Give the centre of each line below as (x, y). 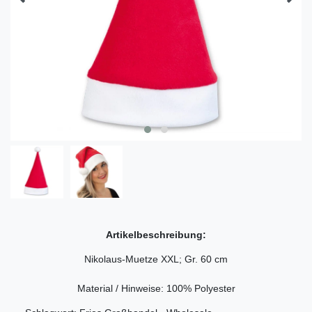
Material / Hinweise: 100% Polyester (156, 288)
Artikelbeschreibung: (156, 234)
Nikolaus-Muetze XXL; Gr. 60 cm (156, 259)
